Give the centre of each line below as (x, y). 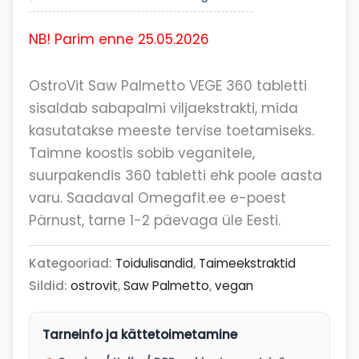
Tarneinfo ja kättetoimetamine (139, 334)
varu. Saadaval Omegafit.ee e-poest (157, 198)
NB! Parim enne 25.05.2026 (119, 40)
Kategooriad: (72, 263)
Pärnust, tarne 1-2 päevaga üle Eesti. (154, 220)
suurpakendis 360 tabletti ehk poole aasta (175, 175)
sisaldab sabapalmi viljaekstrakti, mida (163, 108)
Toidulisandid (154, 263)
